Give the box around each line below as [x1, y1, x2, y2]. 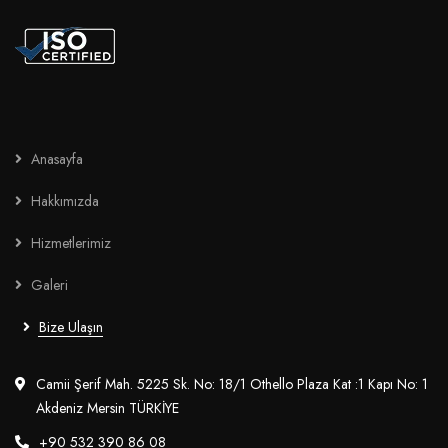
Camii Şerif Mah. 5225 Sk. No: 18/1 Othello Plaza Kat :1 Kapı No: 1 [36, 374, 428, 394]
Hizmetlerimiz [31, 233, 111, 253]
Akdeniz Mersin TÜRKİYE [36, 398, 179, 418]
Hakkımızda [31, 191, 99, 211]
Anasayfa [31, 149, 83, 169]
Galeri [31, 275, 68, 295]
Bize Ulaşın [39, 317, 103, 337]
